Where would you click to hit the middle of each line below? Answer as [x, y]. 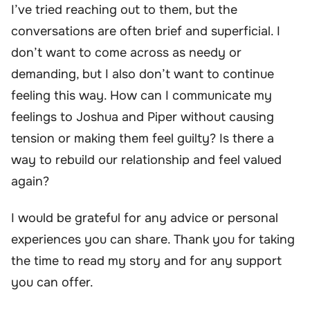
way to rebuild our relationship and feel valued [146, 159]
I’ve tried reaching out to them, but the [124, 9]
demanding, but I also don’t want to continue [143, 74]
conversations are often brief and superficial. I [146, 31]
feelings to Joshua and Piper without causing [143, 117]
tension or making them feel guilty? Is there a [143, 138]
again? [30, 181]
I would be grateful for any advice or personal [145, 218]
